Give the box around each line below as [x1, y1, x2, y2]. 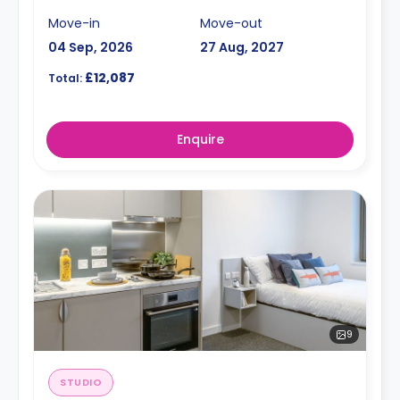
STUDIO [60, 375, 103, 389]
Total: [48, 71, 82, 86]
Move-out [200, 14, 262, 32]
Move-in [48, 14, 100, 32]
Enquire [176, 130, 224, 148]
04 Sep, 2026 [48, 38, 133, 56]
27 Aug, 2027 [200, 38, 284, 56]
